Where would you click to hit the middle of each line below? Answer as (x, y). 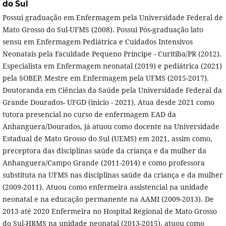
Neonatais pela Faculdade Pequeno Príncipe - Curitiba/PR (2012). (112, 54)
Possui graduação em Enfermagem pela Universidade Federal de (112, 18)
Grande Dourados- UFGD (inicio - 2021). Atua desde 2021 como (108, 102)
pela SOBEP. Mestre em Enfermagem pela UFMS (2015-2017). (105, 78)
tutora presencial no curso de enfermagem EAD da (89, 115)
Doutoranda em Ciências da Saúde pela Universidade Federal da (112, 90)
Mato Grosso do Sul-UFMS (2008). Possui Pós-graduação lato (103, 30)
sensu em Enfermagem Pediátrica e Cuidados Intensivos (97, 42)
